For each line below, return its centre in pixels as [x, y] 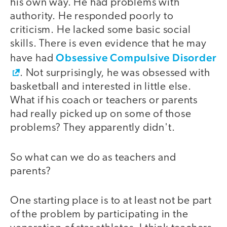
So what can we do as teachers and [93, 158]
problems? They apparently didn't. [93, 128]
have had [33, 59]
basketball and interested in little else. [101, 87]
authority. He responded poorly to [92, 17]
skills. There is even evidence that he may [108, 44]
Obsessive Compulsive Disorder [136, 58]
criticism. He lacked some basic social [101, 30]
